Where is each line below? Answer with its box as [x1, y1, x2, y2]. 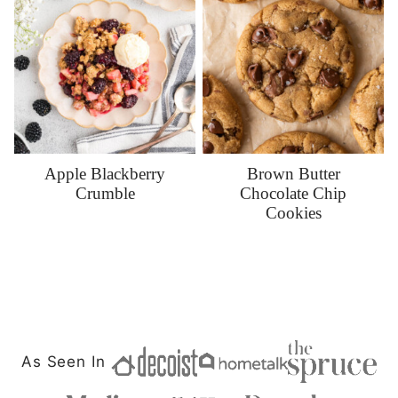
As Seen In [21, 352, 106, 370]
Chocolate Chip [240, 183, 346, 203]
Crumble [75, 183, 135, 203]
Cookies [265, 203, 322, 222]
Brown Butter [246, 163, 340, 183]
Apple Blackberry [44, 163, 165, 183]
